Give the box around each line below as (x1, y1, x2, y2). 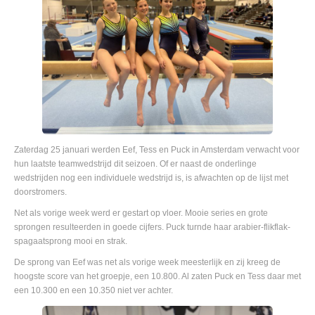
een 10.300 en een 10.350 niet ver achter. (14, 285, 173, 295)
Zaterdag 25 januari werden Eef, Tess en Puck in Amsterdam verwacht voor (14, 144, 300, 155)
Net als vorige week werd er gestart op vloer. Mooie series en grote (14, 207, 268, 218)
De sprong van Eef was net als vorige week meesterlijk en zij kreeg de (14, 257, 281, 267)
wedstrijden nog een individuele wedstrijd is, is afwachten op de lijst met (14, 172, 288, 183)
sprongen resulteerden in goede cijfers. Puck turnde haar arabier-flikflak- (14, 221, 290, 232)
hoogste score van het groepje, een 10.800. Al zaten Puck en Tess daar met (14, 271, 301, 281)
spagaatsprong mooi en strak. (14, 236, 127, 246)
